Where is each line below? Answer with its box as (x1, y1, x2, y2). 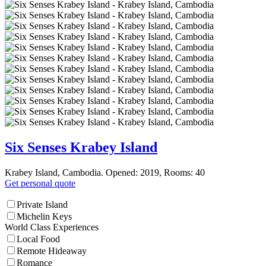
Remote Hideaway (17, 246, 87, 256)
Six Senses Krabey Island (5, 140, 157, 156)
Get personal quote (5, 178, 75, 189)
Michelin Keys (17, 211, 72, 222)
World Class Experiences (5, 222, 99, 233)
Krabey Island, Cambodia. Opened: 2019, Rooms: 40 (5, 167, 205, 178)
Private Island (17, 199, 68, 210)
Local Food (17, 234, 60, 245)
